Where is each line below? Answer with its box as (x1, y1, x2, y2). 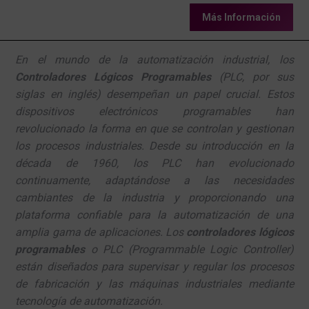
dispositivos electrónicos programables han (15, 104, 294, 118)
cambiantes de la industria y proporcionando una (15, 190, 294, 204)
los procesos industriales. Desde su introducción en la (15, 139, 294, 152)
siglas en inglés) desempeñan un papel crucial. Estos (15, 87, 294, 101)
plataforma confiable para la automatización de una (15, 208, 294, 221)
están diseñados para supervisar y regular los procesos (15, 259, 294, 273)
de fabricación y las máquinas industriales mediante (15, 277, 294, 290)
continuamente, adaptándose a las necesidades (15, 173, 294, 187)
